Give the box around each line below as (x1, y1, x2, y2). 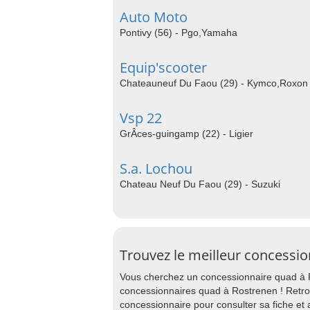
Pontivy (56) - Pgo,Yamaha (120, 27, 237, 38)
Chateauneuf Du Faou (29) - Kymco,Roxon (120, 77, 308, 89)
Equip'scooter (120, 58, 207, 77)
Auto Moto (120, 8, 188, 26)
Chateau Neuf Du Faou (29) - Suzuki (120, 179, 280, 190)
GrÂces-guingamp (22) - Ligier (120, 128, 253, 139)
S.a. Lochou (120, 159, 192, 178)
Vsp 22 (120, 109, 162, 127)
